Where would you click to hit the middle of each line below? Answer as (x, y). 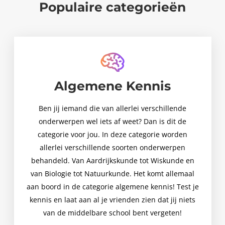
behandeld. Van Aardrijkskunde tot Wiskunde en (113, 161)
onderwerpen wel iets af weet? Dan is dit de (113, 122)
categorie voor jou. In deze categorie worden (113, 135)
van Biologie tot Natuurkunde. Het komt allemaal (113, 174)
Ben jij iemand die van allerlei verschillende (113, 108)
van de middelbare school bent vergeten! (113, 213)
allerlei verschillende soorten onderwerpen (113, 148)
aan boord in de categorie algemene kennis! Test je (113, 187)
